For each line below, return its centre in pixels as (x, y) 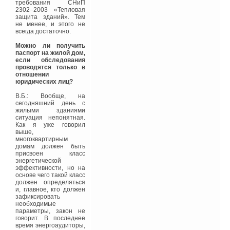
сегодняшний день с (50, 103)
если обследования (50, 60)
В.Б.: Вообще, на (50, 96)
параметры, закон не (50, 211)
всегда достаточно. (43, 32)
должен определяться (50, 183)
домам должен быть (50, 147)
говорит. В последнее (50, 218)
